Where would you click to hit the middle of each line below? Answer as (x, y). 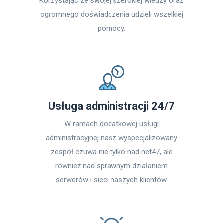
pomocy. (111, 28)
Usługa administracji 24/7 (111, 106)
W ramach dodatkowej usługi (111, 124)
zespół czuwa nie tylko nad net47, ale (111, 152)
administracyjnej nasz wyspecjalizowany (111, 138)
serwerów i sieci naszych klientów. (111, 180)
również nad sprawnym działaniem (111, 166)
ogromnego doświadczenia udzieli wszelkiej (111, 14)
